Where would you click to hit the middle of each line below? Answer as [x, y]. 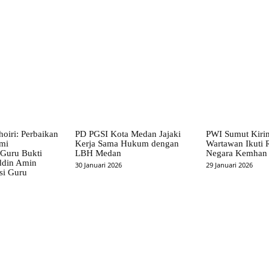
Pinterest [94, 6]
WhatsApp [158, 6]
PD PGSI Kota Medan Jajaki [128, 134]
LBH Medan [98, 153]
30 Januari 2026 [99, 165]
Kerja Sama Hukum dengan [127, 143]
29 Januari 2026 [229, 165]
